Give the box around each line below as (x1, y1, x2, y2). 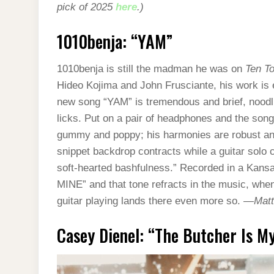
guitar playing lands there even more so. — (57, 194, 254, 207)
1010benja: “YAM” (57, 28, 172, 54)
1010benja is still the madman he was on (57, 62, 245, 75)
